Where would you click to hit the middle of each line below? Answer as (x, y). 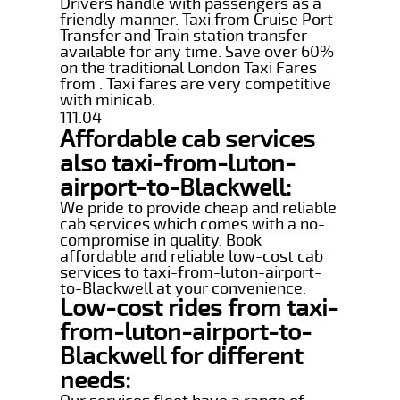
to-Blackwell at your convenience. (183, 288)
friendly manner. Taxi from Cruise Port (197, 19)
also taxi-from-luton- (178, 163)
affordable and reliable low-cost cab (192, 256)
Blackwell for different (182, 356)
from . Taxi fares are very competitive (196, 83)
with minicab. (108, 100)
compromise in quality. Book (161, 240)
